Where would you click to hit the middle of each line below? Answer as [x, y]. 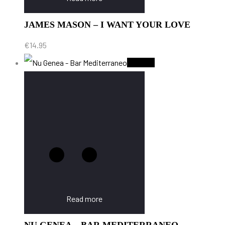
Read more [84, 198]
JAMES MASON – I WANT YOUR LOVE [107, 24]
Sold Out [141, 62]
